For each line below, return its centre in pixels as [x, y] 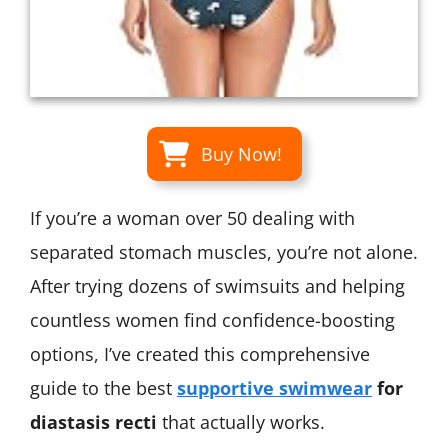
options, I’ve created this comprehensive [200, 354]
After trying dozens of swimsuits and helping [217, 286]
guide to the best [103, 388]
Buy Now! [241, 154]
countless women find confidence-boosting [212, 320]
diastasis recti [93, 422]
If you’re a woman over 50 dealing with [192, 218]
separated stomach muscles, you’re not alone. [224, 252]
